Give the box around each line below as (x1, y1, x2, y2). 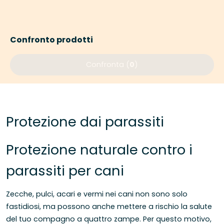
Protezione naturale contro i (6, 139, 192, 159)
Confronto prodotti (10, 34, 93, 46)
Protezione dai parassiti (6, 112, 164, 132)
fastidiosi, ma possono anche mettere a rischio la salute (6, 201, 212, 212)
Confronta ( (86, 59, 129, 70)
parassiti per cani (6, 160, 124, 180)
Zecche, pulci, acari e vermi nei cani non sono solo (6, 189, 187, 199)
